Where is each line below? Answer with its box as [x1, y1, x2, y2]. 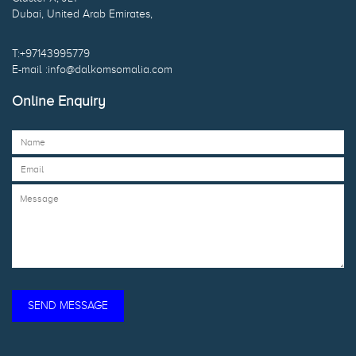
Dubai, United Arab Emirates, [12, 8, 153, 21]
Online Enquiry [12, 93, 106, 110]
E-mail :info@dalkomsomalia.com [12, 64, 172, 76]
